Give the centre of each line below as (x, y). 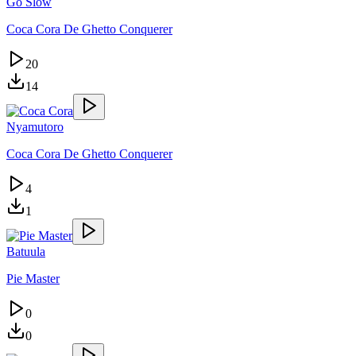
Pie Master (33, 278)
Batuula (26, 251)
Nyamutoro (35, 126)
